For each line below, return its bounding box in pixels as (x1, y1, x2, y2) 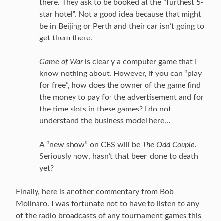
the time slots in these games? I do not (39, 105, 171, 113)
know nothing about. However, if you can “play (39, 70, 202, 77)
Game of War (39, 58, 83, 66)
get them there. (39, 34, 92, 42)
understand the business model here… (39, 117, 170, 125)
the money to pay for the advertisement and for (39, 93, 204, 101)
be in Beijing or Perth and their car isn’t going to (39, 22, 204, 30)
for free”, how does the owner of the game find (39, 81, 201, 89)
